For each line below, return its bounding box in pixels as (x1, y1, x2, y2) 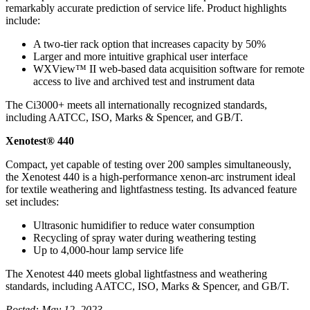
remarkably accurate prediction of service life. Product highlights (6, 1, 286, 14)
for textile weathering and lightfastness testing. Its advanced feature (6, 183, 297, 195)
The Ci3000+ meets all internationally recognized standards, (6, 98, 267, 111)
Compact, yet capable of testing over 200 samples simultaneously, (6, 158, 291, 170)
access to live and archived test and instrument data (33, 75, 255, 87)
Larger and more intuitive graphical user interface (33, 50, 248, 62)
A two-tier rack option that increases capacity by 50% (33, 37, 266, 50)
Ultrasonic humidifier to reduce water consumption (33, 219, 255, 231)
